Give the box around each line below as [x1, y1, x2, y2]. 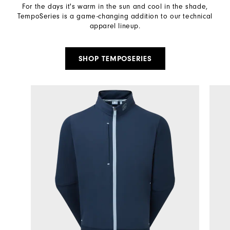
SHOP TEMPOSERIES [78, 54, 152, 64]
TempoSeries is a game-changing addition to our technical [17, 12, 213, 21]
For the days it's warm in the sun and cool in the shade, [22, 2, 208, 11]
